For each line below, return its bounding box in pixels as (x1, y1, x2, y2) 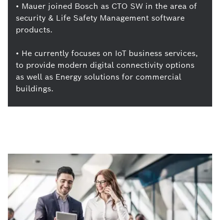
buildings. (16, 83, 54, 94)
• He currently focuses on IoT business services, (16, 48, 198, 58)
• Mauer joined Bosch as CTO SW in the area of (16, 1, 197, 11)
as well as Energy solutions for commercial (16, 72, 181, 82)
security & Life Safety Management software (16, 13, 185, 23)
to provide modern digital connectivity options (16, 60, 194, 70)
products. (16, 25, 53, 35)
